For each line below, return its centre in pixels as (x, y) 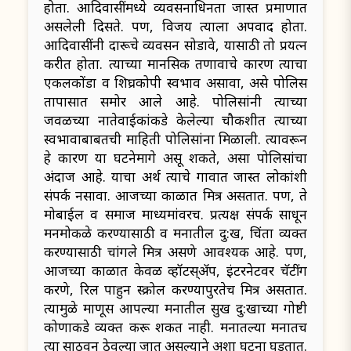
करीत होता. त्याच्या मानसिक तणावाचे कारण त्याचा (175, 64)
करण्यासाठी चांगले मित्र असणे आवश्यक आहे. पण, (175, 252)
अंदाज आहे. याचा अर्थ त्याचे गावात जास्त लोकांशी (175, 177)
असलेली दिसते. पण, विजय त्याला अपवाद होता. (175, 27)
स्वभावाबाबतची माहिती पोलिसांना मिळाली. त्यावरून (175, 139)
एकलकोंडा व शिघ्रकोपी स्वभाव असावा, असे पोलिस (175, 83)
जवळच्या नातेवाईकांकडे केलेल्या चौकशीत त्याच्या (175, 121)
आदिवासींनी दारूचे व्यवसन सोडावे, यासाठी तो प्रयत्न (175, 45)
